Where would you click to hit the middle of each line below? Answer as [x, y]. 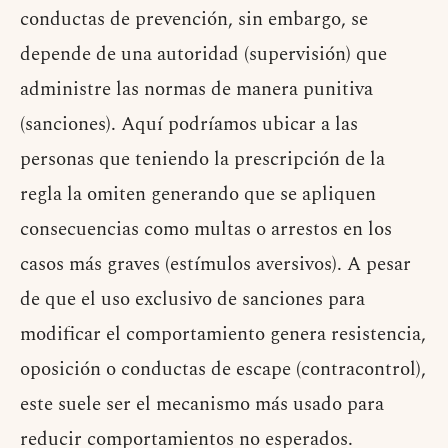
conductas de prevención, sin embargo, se [194, 19]
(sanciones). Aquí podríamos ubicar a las [189, 124]
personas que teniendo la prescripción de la [202, 159]
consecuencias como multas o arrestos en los [206, 229]
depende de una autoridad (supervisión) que [203, 54]
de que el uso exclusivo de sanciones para [192, 299]
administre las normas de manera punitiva [196, 89]
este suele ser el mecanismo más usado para [202, 404]
